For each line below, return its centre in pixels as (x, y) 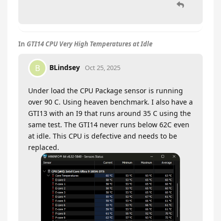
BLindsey (65, 67)
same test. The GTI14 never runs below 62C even (109, 125)
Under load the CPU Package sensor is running (106, 91)
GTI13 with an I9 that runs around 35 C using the (110, 113)
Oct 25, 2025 (103, 67)
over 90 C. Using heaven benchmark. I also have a (110, 102)
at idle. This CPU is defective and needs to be (103, 136)
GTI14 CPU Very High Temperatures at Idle (90, 44)
